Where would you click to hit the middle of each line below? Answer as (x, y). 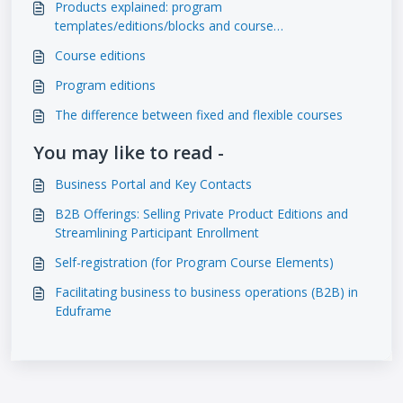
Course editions (100, 56)
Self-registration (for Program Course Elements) (194, 263)
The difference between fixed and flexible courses (199, 115)
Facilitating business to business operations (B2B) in (206, 292)
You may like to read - (129, 153)
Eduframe (83, 311)
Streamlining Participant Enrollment (157, 233)
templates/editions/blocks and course (164, 26)
